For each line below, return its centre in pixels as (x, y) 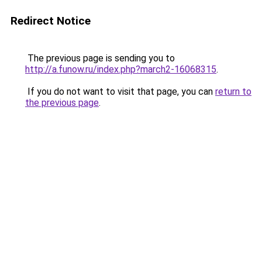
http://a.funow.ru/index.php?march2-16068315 (121, 69)
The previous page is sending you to (100, 58)
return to (233, 92)
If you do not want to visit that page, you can (120, 92)
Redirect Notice (51, 21)
